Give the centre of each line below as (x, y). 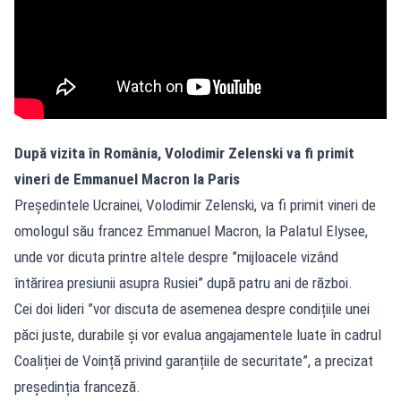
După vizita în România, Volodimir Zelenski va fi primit (184, 153)
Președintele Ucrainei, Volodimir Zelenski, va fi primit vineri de (195, 205)
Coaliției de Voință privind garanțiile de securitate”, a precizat (194, 360)
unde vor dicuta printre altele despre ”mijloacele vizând (176, 256)
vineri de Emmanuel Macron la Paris (127, 179)
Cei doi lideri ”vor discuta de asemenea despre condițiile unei (192, 308)
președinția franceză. (77, 386)
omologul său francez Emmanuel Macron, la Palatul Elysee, (191, 230)
